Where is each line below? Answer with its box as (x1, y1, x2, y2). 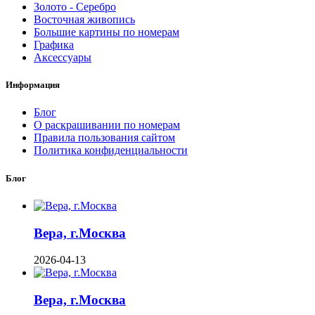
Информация (6, 79, 60, 91)
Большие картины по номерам (34, 26, 179, 39)
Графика (34, 39, 74, 51)
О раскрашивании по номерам (34, 119, 180, 131)
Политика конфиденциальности (34, 144, 188, 157)
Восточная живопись (34, 13, 135, 26)
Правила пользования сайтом (34, 131, 175, 144)
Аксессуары (34, 51, 91, 64)
